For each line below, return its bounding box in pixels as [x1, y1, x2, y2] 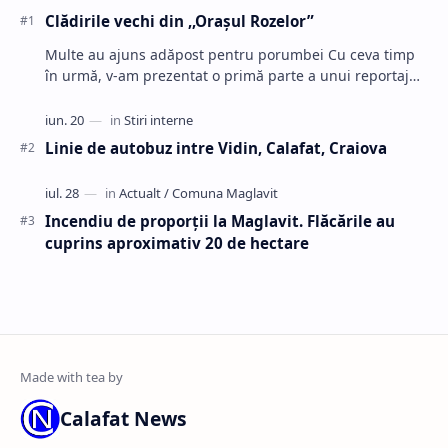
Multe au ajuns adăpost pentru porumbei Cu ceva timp [45, 44, 328, 64]
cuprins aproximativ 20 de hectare [45, 232, 309, 253]
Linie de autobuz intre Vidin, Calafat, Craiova [45, 137, 387, 158]
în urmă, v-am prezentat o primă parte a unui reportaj [45, 65, 409, 85]
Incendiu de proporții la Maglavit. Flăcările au [45, 210, 395, 231]
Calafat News [60, 404, 187, 432]
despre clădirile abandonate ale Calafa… [45, 86, 316, 106]
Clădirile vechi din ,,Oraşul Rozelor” [45, 10, 314, 31]
